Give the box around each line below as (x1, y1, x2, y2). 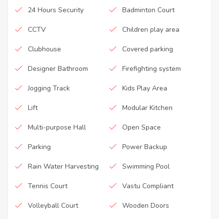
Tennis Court (28, 181, 67, 191)
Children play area (122, 24, 179, 34)
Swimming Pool (122, 161, 170, 171)
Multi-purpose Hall (28, 122, 86, 132)
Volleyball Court (28, 200, 78, 210)
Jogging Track (28, 83, 70, 93)
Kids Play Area (122, 83, 167, 93)
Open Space (122, 122, 161, 132)
